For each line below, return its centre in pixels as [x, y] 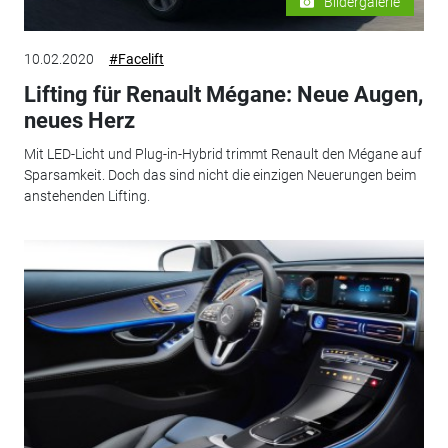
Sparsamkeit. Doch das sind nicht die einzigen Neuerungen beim [219, 175]
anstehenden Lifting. [86, 196]
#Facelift [136, 58]
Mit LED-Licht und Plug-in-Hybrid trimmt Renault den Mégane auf [222, 154]
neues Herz [79, 120]
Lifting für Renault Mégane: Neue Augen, [223, 94]
